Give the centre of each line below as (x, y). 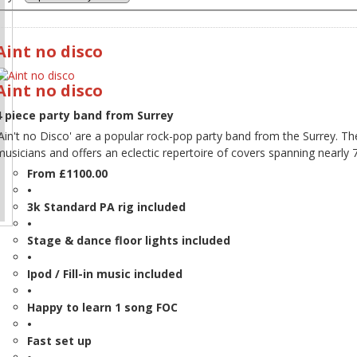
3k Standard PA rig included (106, 207)
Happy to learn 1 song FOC (102, 308)
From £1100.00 (67, 174)
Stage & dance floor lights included (129, 241)
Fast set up (59, 341)
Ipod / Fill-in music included (105, 274)
